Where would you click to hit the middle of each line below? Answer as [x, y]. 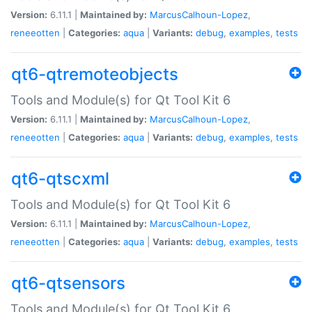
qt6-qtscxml [60, 178]
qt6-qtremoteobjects [95, 74]
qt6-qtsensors [68, 283]
